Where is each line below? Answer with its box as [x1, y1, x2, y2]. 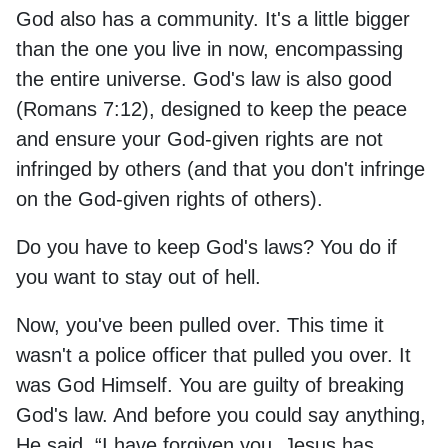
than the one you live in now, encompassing [16, 37, 403, 60]
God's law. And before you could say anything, [16, 403, 426, 426]
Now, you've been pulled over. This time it [16, 313, 384, 336]
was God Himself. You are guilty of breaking [16, 373, 404, 396]
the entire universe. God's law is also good [16, 67, 392, 90]
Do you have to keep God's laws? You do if [16, 235, 397, 258]
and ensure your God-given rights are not [16, 127, 383, 150]
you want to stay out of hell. [16, 265, 261, 288]
